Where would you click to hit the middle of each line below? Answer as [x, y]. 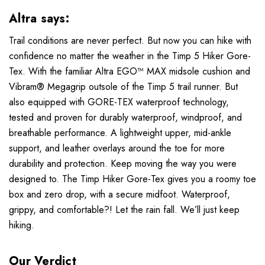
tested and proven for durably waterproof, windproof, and [125, 117]
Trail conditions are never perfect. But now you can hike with [130, 40]
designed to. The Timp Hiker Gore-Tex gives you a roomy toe [132, 179]
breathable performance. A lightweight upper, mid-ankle [120, 132]
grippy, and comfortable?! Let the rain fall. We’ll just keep [124, 209]
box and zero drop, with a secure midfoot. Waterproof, [119, 194]
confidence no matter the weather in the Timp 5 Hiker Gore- [130, 56]
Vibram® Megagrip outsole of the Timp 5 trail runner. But [123, 86]
